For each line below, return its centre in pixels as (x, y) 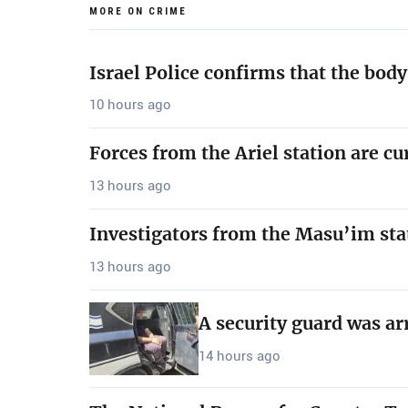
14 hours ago (240, 356)
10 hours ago (130, 105)
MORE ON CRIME (138, 11)
